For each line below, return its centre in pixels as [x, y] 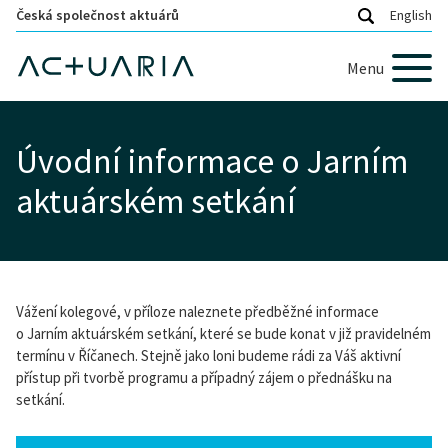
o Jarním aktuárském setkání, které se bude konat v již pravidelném [223, 333]
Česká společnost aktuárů [97, 15]
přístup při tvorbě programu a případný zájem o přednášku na [204, 377]
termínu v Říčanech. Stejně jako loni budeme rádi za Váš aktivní [208, 355]
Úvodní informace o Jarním [212, 161]
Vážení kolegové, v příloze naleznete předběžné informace [197, 311]
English [411, 15]
